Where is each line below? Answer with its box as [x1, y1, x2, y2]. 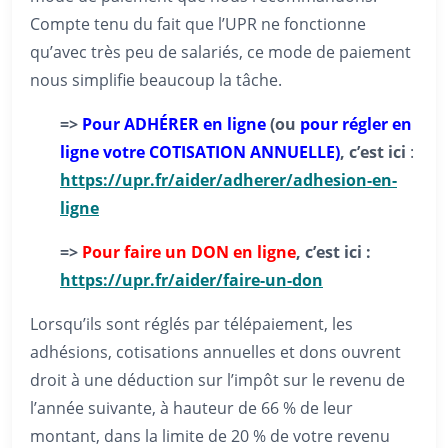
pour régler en [300, 113, 412, 135]
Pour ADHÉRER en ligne [82, 113, 266, 135]
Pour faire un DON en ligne [82, 241, 296, 263]
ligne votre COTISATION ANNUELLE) [60, 141, 340, 163]
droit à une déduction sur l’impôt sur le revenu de [30, 369, 405, 391]
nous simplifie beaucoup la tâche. [30, 69, 282, 91]
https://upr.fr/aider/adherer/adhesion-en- [60, 169, 397, 191]
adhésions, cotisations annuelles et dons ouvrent [30, 341, 401, 363]
